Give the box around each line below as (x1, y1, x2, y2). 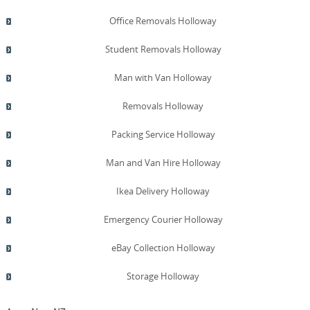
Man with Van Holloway (114, 71, 212, 84)
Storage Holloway (127, 270, 200, 283)
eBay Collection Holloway (111, 241, 215, 255)
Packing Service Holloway (111, 128, 215, 141)
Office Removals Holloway (109, 15, 217, 28)
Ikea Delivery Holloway (116, 185, 210, 198)
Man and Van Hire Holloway (105, 156, 221, 170)
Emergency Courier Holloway (103, 213, 223, 226)
